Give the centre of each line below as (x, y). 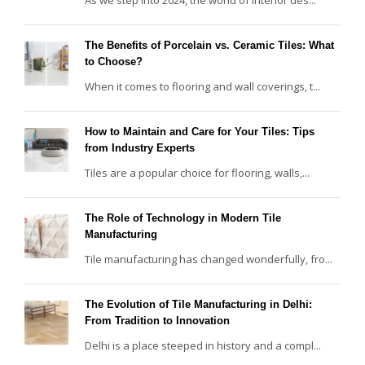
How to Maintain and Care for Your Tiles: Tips (200, 131)
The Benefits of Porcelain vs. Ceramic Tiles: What (209, 45)
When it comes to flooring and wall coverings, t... (202, 86)
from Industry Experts (140, 147)
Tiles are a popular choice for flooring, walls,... (197, 172)
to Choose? (114, 61)
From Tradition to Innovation (157, 320)
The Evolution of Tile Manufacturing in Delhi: (198, 304)
